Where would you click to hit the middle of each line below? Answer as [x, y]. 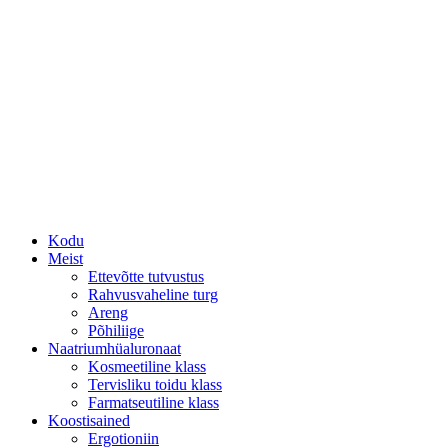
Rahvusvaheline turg [153, 294]
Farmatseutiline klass [153, 402]
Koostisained [89, 420]
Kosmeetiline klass [147, 366]
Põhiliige [116, 330]
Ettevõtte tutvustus [146, 276]
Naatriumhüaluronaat [114, 348]
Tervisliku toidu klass [155, 384]
